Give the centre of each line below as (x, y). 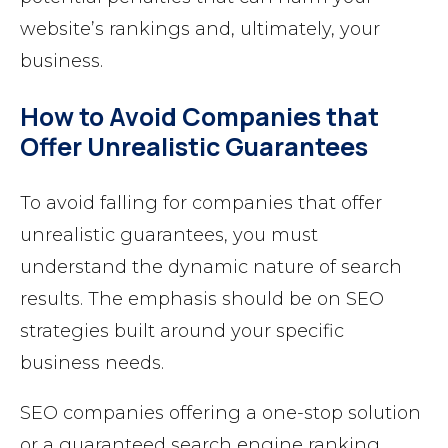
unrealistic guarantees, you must (169, 235)
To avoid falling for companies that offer (201, 203)
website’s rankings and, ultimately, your (200, 29)
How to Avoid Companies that (199, 117)
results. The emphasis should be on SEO (202, 299)
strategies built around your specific (182, 331)
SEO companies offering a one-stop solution (220, 413)
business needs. (92, 363)
